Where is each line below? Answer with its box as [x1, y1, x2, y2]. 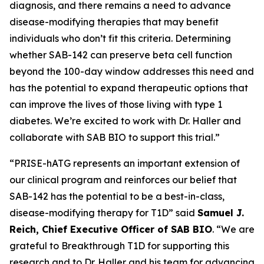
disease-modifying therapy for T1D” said [9, 207, 197, 219]
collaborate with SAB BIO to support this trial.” [9, 131, 220, 143]
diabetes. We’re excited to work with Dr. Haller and [9, 115, 241, 127]
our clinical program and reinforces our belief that [9, 174, 237, 186]
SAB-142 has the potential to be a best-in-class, [9, 190, 225, 202]
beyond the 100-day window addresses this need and [9, 65, 254, 77]
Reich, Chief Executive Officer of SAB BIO [9, 223, 212, 235]
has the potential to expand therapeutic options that [9, 82, 248, 94]
